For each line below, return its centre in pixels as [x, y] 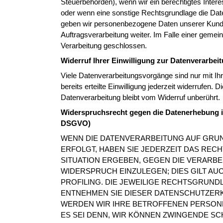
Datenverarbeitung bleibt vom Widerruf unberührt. [140, 97]
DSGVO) [76, 123]
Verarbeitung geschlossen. [104, 46]
